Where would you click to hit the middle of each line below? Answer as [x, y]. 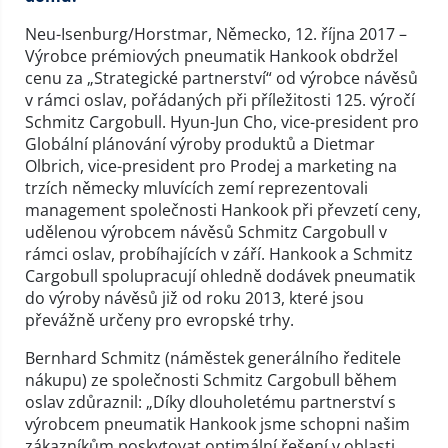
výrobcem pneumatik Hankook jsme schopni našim [217, 423]
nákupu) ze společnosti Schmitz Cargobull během [211, 379]
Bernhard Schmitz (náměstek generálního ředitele [213, 357]
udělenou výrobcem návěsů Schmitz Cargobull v [206, 231]
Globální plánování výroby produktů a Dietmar [200, 143]
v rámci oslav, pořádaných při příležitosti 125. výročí [220, 99]
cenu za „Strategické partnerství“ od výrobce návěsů [221, 77]
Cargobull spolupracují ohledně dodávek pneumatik [220, 275]
